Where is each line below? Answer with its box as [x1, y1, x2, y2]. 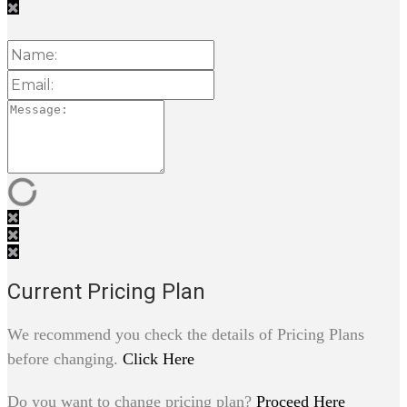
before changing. [7, 350, 123, 369]
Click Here [123, 350, 194, 369]
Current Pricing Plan [7, 279, 205, 305]
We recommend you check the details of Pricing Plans [7, 325, 364, 344]
